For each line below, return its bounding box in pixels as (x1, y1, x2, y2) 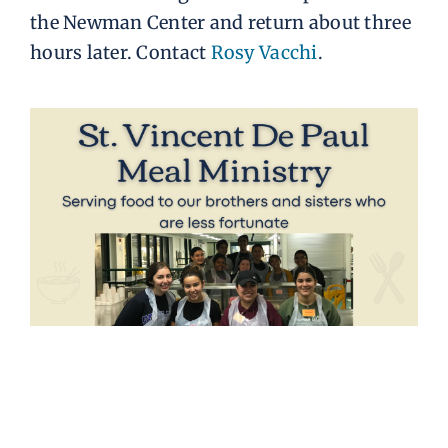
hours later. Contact (29, 40, 211, 64)
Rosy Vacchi (210, 40, 318, 64)
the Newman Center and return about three (29, 10, 411, 34)
